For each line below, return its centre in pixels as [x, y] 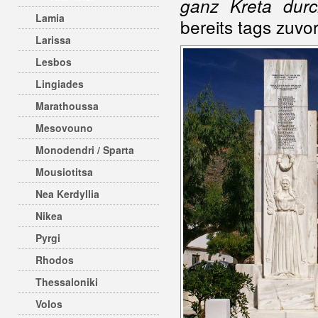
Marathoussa [67, 106]
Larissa [53, 40]
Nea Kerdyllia [67, 194]
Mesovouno [64, 128]
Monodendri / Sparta [85, 150]
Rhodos [55, 260]
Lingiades [60, 84]
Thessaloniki [67, 282]
